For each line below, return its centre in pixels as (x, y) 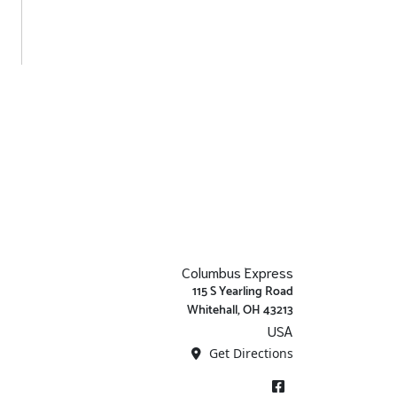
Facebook (292, 381)
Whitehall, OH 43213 (240, 311)
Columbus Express (237, 272)
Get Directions (249, 353)
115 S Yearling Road (243, 292)
